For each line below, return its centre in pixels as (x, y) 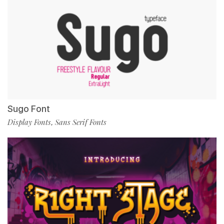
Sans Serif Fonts (81, 122)
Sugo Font (29, 109)
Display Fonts (29, 122)
